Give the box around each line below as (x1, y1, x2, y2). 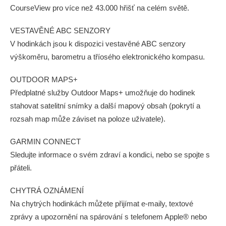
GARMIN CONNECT (10, 137, 81, 146)
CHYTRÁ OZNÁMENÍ (10, 186, 84, 195)
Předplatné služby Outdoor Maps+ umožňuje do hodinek (10, 88, 195, 97)
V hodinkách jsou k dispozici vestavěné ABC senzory (10, 39, 186, 48)
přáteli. (10, 163, 32, 172)
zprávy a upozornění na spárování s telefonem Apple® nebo (10, 212, 207, 221)
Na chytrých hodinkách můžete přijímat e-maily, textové (10, 199, 193, 208)
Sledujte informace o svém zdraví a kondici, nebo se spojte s (10, 150, 210, 159)
